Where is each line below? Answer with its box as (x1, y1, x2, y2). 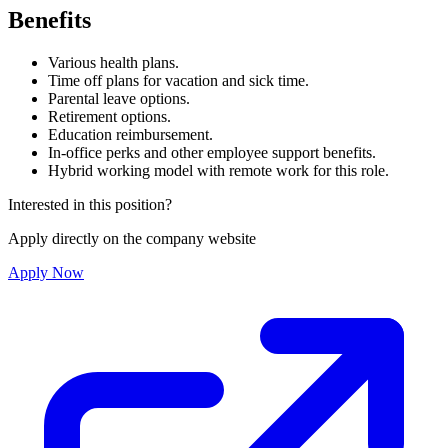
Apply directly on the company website (8, 230, 256, 248)
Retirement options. (48, 108, 171, 126)
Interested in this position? (8, 196, 172, 214)
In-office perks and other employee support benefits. (48, 144, 376, 162)
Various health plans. (48, 54, 179, 72)
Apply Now (8, 264, 84, 282)
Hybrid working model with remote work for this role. (48, 162, 389, 180)
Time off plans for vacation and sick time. (48, 72, 309, 90)
